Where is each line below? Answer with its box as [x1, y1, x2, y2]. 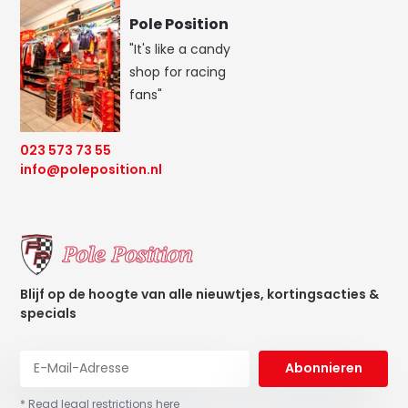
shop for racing [129, 63, 227, 81]
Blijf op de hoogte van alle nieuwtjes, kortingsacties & [20, 284, 380, 303]
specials [20, 303, 77, 322]
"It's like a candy [129, 40, 231, 58]
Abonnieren [284, 359, 362, 378]
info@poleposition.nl [20, 160, 163, 178]
